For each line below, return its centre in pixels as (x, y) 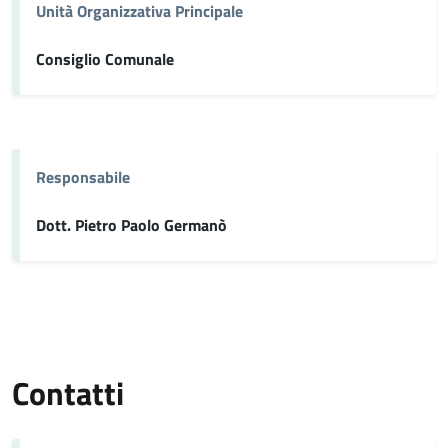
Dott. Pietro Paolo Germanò (131, 225)
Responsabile (83, 177)
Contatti (68, 393)
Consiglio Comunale (105, 59)
